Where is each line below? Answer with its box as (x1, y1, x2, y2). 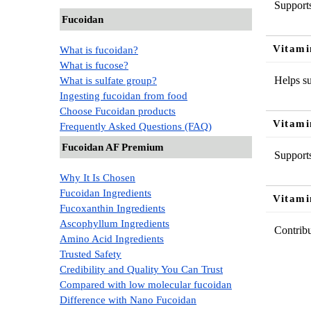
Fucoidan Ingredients (60, 187, 151, 199)
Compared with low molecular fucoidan (60, 278, 232, 290)
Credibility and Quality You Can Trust (60, 263, 223, 275)
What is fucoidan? (60, 44, 138, 56)
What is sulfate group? (60, 74, 157, 86)
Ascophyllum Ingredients (60, 217, 169, 229)
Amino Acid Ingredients (60, 233, 164, 244)
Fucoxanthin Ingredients (60, 202, 165, 214)
